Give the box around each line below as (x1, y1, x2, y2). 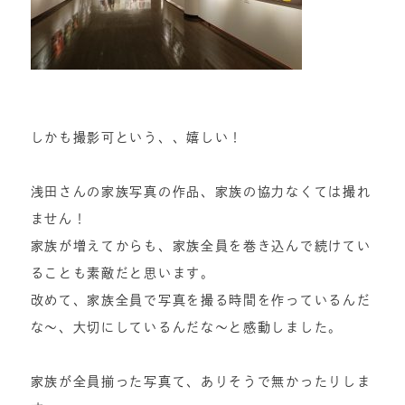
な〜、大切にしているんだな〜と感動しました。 (30, 321, 343, 334)
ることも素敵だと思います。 (30, 267, 215, 279)
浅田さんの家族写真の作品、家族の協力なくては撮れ (30, 185, 372, 198)
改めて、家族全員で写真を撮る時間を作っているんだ (30, 294, 372, 306)
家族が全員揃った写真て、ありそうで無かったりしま (30, 375, 372, 388)
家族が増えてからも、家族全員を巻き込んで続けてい (30, 240, 372, 252)
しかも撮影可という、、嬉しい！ (30, 131, 244, 144)
